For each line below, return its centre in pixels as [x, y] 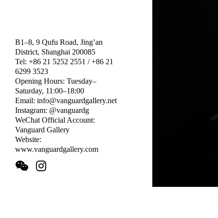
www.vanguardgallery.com [56, 149]
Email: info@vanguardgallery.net [66, 101]
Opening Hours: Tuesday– [55, 81]
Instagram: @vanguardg [52, 110]
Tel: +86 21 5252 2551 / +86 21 [64, 62]
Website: [28, 140]
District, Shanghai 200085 [55, 52]
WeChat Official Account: [55, 120]
